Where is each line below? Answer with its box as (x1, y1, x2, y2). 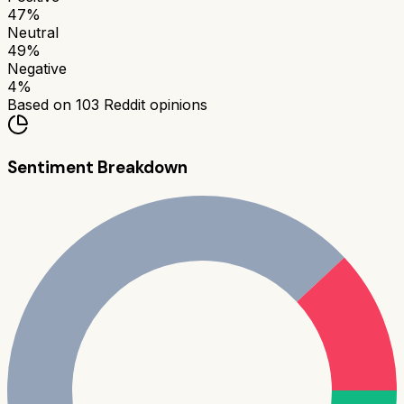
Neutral (7, 23, 59, 42)
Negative (7, 60, 67, 78)
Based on (7, 96, 76, 115)
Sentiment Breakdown (7, 156, 188, 179)
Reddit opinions (99, 96, 207, 115)
